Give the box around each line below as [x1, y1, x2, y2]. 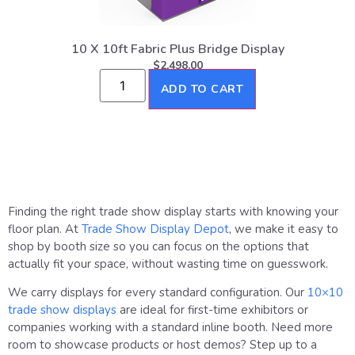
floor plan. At [8, 220, 82, 237]
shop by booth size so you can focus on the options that [8, 238, 309, 254]
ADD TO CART [160, 81, 244, 97]
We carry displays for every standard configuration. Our [8, 284, 307, 301]
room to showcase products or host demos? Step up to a [8, 337, 317, 353]
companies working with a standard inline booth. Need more [8, 319, 333, 336]
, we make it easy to [229, 220, 338, 237]
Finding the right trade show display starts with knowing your [8, 203, 338, 219]
